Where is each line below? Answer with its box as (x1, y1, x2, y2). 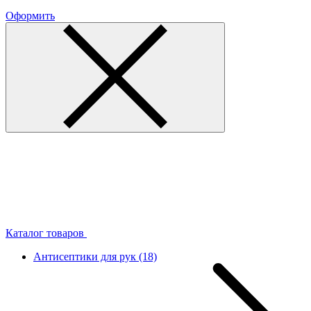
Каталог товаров (6, 226, 87, 239)
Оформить (6, 9, 55, 22)
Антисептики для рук (33, 250, 139, 262)
